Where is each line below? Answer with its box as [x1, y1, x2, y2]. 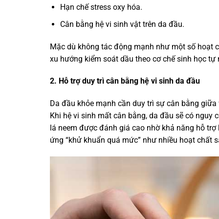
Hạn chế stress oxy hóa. [60, 2, 142, 12]
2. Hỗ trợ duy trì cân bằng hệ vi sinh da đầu [50, 76, 200, 86]
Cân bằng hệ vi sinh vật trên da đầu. [60, 19, 184, 29]
